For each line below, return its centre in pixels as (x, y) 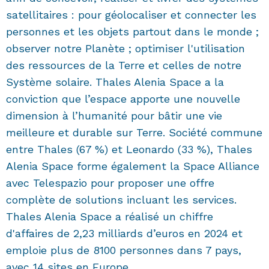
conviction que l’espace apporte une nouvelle (123, 99)
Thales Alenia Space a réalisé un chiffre (110, 217)
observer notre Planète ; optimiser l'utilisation (125, 49)
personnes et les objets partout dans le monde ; (132, 32)
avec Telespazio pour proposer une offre (110, 183)
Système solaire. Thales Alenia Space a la (115, 82)
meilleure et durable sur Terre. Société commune (134, 133)
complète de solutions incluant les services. (121, 200)
